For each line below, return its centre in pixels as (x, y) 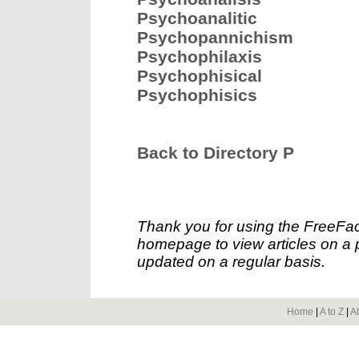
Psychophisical (200, 76)
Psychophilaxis (200, 56)
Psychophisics (197, 95)
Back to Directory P (216, 153)
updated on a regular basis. (231, 262)
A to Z (332, 312)
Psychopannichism (215, 37)
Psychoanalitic (197, 18)
